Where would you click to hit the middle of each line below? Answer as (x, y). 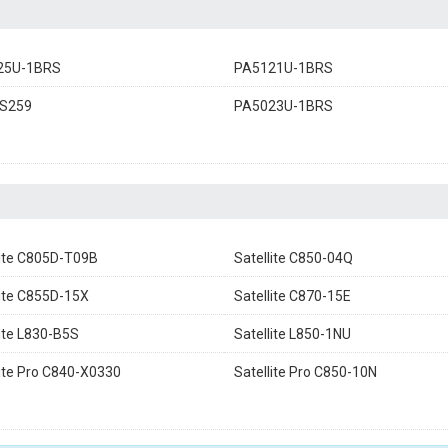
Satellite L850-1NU (292, 334)
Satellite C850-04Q (293, 258)
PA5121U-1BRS (283, 68)
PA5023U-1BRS (283, 106)
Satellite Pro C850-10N (305, 372)
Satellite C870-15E (292, 296)
